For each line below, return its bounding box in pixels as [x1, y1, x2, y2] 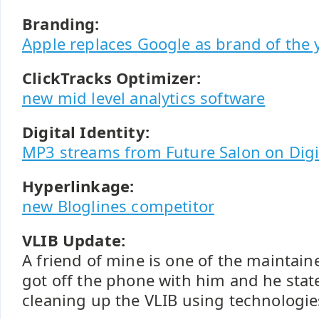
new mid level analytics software [22, 88, 266, 108]
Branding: [22, 14, 100, 34]
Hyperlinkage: [22, 176, 135, 197]
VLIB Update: [22, 230, 126, 251]
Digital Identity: [22, 122, 150, 142]
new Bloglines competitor [22, 196, 215, 216]
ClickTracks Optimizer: [22, 68, 201, 88]
